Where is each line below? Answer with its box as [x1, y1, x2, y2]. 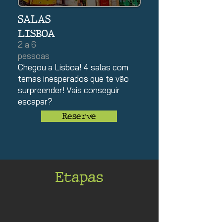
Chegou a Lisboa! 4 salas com [18, 62, 128, 72]
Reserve [62, 111, 96, 121]
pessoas [18, 51, 50, 61]
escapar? [18, 96, 53, 107]
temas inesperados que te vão [18, 73, 129, 84]
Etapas [55, 167, 103, 186]
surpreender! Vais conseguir [18, 85, 120, 95]
